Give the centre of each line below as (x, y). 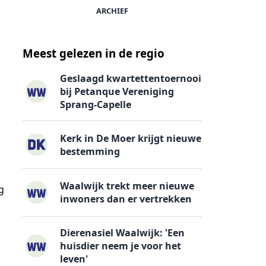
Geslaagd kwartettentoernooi (131, 79)
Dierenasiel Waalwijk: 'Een (123, 232)
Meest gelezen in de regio (94, 53)
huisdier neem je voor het (121, 246)
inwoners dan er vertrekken (126, 199)
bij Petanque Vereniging (117, 92)
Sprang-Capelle (96, 105)
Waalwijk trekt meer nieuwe (127, 186)
